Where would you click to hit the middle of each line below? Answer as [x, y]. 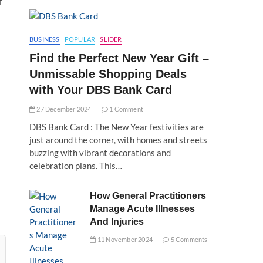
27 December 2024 [63, 109]
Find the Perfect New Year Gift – [119, 58]
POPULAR [80, 39]
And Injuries [117, 222]
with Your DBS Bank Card [101, 90]
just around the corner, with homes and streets [118, 140]
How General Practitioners [148, 196]
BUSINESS [45, 39]
